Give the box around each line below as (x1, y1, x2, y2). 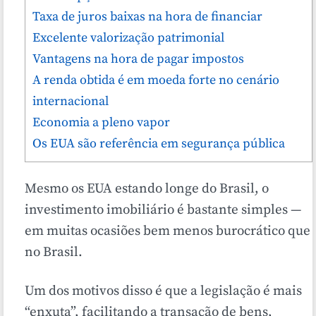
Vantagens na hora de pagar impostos (32, 51, 244, 68)
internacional (32, 93, 109, 110)
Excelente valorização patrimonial (32, 30, 224, 47)
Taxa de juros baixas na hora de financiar (32, 8, 262, 25)
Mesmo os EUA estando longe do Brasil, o (25, 181, 269, 197)
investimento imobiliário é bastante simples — (25, 202, 301, 219)
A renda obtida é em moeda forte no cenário (32, 72, 279, 89)
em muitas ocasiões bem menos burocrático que (25, 223, 310, 240)
